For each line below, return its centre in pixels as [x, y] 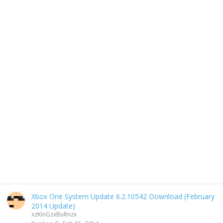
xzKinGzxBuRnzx [54, 214]
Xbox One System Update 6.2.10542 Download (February [123, 196]
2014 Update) [53, 206]
